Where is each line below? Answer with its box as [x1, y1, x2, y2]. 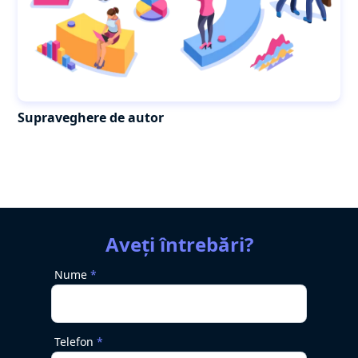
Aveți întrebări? [105, 231, 253, 257]
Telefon [54, 334, 93, 349]
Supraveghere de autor [18, 108, 164, 126]
